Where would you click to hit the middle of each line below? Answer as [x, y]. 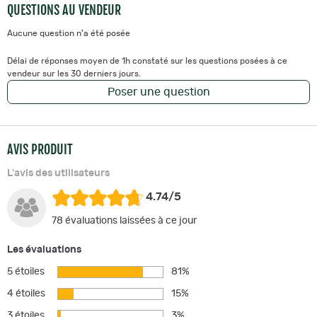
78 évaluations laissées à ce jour [124, 220]
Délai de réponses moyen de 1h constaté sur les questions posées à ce [147, 60]
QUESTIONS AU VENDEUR [64, 10]
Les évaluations [44, 249]
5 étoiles [26, 271]
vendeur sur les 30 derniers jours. [74, 73]
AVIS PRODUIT [40, 149]
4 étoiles [26, 293]
